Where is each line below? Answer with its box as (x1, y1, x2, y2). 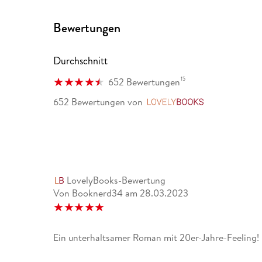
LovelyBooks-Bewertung (66, 174, 166, 187)
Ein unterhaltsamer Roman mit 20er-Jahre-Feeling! (53, 231, 260, 244)
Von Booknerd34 (53, 187, 123, 200)
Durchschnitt (53, 53, 108, 69)
